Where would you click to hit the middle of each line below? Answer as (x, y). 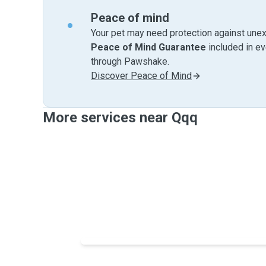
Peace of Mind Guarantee (148, 47)
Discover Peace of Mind (141, 76)
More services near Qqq (120, 118)
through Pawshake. (130, 61)
